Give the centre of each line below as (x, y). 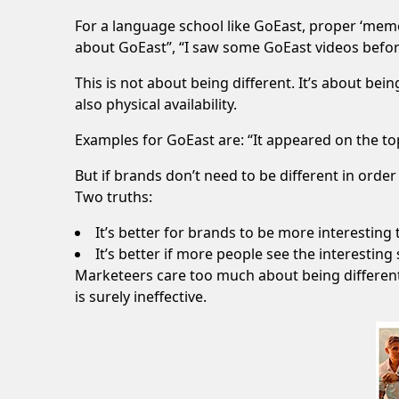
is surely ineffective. (141, 296)
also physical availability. (156, 104)
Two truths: (114, 196)
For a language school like (164, 25)
